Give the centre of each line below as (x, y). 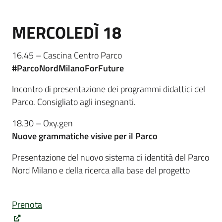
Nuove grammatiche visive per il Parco (85, 136)
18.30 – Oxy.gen (42, 123)
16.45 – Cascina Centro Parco (67, 55)
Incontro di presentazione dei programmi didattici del (109, 89)
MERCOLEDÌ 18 (67, 32)
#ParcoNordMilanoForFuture (68, 68)
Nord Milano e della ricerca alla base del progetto (101, 170)
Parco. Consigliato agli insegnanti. (74, 102)
